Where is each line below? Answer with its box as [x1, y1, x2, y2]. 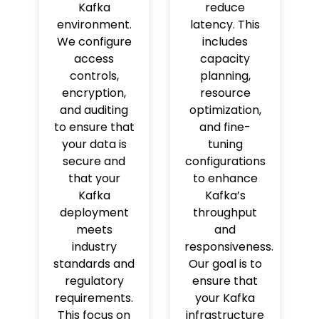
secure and [63, 153, 125, 170]
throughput [193, 204, 257, 221]
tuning [207, 136, 243, 153]
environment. [56, 16, 132, 33]
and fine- [199, 119, 251, 136]
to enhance [192, 170, 258, 187]
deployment [59, 204, 129, 221]
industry [71, 239, 117, 256]
